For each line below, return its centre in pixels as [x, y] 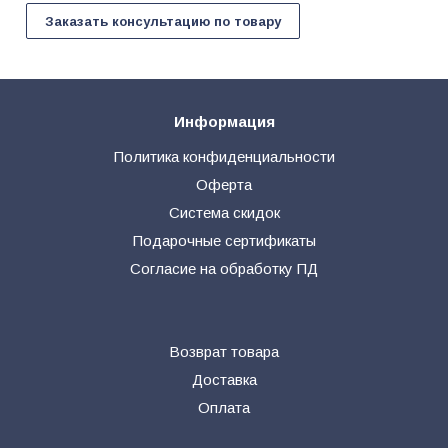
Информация [224, 122]
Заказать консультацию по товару [163, 21]
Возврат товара [224, 352]
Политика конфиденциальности [224, 157]
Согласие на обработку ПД [224, 269]
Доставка [224, 380]
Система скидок [224, 213]
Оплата [224, 408]
